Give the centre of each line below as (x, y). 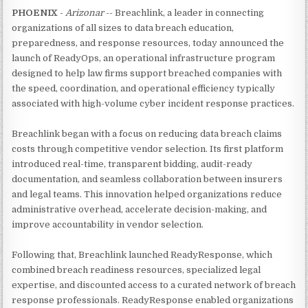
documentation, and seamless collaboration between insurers (147, 179)
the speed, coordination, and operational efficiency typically (144, 88)
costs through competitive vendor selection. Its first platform (148, 149)
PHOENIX (35, 13)
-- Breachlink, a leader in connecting (184, 13)
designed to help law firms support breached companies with (147, 73)
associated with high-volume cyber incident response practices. (153, 103)
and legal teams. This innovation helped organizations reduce (147, 194)
